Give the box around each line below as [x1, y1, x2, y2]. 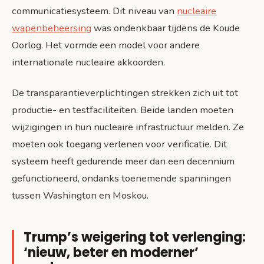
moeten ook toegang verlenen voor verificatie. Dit [12, 137, 227, 151]
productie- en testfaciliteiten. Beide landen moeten [12, 103, 233, 117]
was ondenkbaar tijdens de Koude [91, 21, 240, 35]
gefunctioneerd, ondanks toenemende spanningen [12, 171, 231, 186]
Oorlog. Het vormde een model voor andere [12, 38, 200, 52]
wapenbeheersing [12, 21, 91, 35]
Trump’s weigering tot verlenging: [24, 228, 246, 247]
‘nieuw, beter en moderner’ [24, 243, 199, 262]
